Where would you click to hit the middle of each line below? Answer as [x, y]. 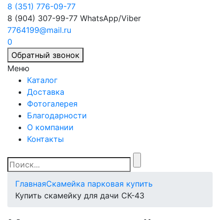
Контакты [45, 139]
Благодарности [57, 115]
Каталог [42, 80]
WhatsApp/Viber [110, 18]
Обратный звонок [45, 55]
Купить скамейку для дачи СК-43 [80, 195]
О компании [50, 127]
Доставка [46, 92]
